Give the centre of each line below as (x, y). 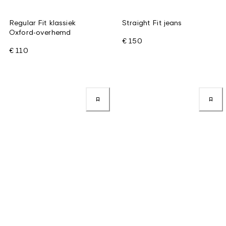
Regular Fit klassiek (42, 22)
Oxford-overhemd (40, 32)
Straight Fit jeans (152, 22)
